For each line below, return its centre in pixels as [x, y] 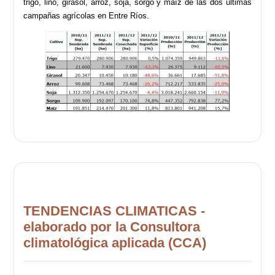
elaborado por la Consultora [112, 227]
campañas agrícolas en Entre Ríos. [87, 15]
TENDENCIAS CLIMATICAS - [114, 211]
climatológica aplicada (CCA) [115, 242]
